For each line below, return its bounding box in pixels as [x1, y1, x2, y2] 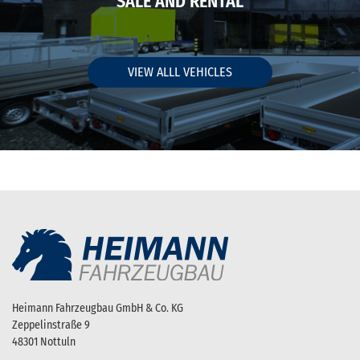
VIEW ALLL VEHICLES [128, 64, 232, 80]
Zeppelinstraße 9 [12, 317, 90, 332]
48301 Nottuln [12, 334, 76, 349]
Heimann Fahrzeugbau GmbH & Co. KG [12, 301, 183, 315]
